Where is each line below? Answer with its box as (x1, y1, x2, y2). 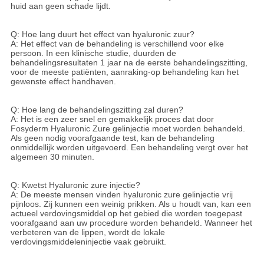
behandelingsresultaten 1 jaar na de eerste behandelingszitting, (10, 57, 247, 67)
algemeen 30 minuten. (10, 151, 94, 161)
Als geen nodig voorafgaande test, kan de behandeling (10, 133, 214, 143)
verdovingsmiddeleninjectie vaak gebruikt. (10, 236, 166, 246)
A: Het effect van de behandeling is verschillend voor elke (10, 38, 224, 48)
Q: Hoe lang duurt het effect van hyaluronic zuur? (10, 29, 194, 39)
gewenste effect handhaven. (10, 76, 116, 86)
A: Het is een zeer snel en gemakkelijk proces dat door (10, 114, 214, 124)
